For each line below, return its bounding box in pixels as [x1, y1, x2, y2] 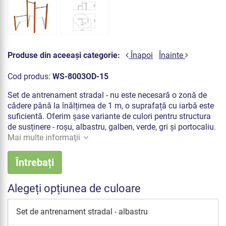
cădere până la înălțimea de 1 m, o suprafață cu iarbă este [8, 100, 214, 110]
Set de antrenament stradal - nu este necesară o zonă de [8, 90, 207, 100]
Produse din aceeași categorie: [8, 50, 120, 61]
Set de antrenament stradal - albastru [16, 206, 148, 216]
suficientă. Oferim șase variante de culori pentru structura [8, 111, 211, 121]
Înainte [159, 50, 185, 61]
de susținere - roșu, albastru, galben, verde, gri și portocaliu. [8, 122, 216, 132]
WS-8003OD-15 [52, 71, 108, 81]
